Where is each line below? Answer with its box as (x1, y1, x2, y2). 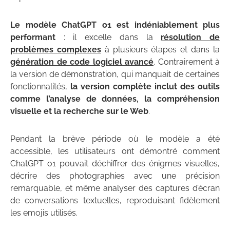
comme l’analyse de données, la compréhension (10, 94, 220, 104)
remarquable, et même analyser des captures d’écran (10, 183, 220, 194)
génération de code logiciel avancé (10, 57, 154, 67)
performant (10, 32, 55, 43)
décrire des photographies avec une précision (10, 171, 220, 181)
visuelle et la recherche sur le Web (10, 106, 148, 117)
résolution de (161, 32, 220, 43)
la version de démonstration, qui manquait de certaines (10, 69, 220, 80)
